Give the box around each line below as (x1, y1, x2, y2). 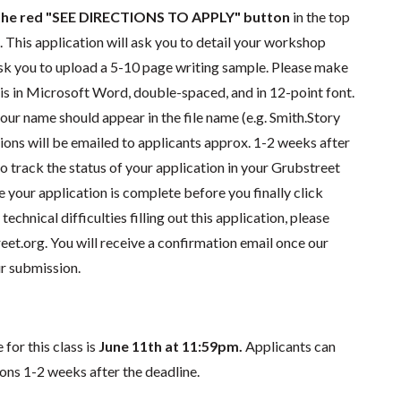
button (243, 8, 290, 25)
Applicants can (244, 337, 336, 354)
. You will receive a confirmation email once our (44, 234, 328, 251)
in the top (289, 8, 350, 25)
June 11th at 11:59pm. (95, 337, 245, 354)
